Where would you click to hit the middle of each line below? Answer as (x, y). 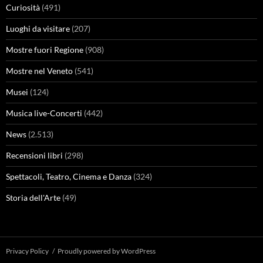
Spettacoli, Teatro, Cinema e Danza (69, 176)
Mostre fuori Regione (45, 50)
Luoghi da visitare (38, 28)
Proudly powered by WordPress (107, 251)
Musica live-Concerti (44, 113)
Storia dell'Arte (33, 198)
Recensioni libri (34, 155)
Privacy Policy (27, 251)
